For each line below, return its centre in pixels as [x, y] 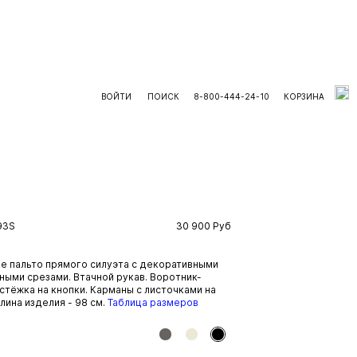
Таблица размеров [153, 302]
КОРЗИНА [305, 96]
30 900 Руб [203, 226]
